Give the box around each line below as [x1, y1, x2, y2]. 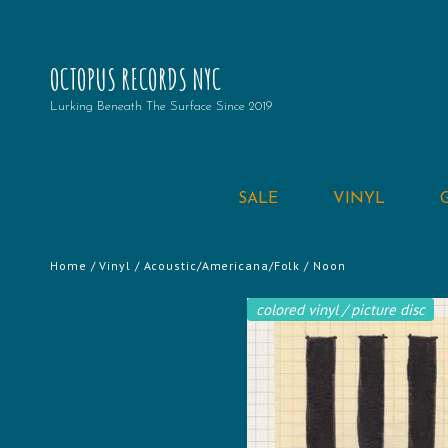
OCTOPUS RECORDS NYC [50, 62, 221, 98]
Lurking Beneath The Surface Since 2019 [50, 100, 273, 114]
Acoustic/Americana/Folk [143, 258, 301, 274]
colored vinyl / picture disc [256, 300, 425, 320]
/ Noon [300, 258, 346, 274]
